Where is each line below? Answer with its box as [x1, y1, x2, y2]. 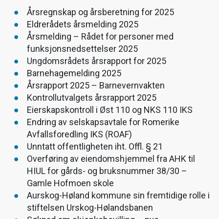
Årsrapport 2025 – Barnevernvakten [27, 80, 165, 90]
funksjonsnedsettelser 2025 [27, 43, 138, 54]
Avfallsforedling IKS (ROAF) [27, 129, 132, 139]
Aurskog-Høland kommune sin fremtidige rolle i [27, 190, 210, 200]
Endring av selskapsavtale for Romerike [27, 116, 179, 127]
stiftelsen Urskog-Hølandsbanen [27, 202, 153, 213]
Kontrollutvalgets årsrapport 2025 [27, 92, 156, 103]
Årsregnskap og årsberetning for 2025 [27, 6, 174, 17]
